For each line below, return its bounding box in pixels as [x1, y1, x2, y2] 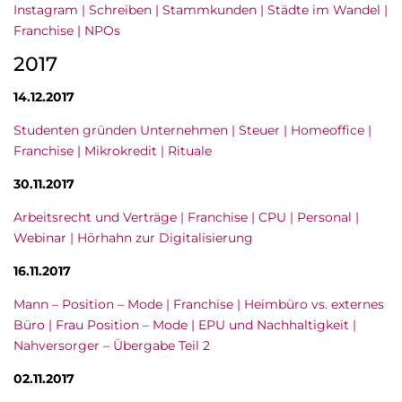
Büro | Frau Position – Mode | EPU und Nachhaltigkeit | [13, 317, 356, 333]
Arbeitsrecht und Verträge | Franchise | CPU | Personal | [13, 209, 359, 225]
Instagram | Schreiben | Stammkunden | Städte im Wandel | [13, 2, 388, 18]
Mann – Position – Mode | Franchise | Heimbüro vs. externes [13, 296, 384, 312]
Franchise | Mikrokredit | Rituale [13, 143, 212, 159]
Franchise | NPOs [13, 22, 120, 39]
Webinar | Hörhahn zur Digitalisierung [13, 230, 253, 246]
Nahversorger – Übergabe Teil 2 [13, 337, 210, 354]
